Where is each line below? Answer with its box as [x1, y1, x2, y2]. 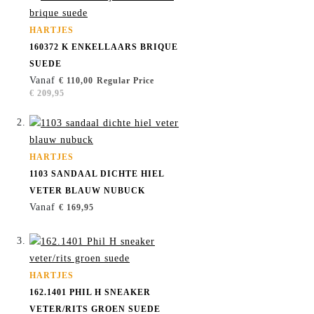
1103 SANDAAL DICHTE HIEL [29, 169, 164, 179]
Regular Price [97, 76, 154, 86]
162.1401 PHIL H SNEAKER [29, 287, 151, 298]
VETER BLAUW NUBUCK [29, 186, 145, 196]
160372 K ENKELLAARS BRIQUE [29, 42, 178, 53]
